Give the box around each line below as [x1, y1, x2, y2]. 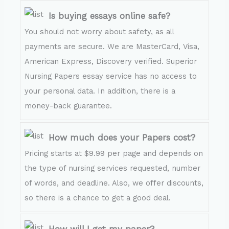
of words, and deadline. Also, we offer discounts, [25, 178, 204, 188]
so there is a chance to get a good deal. [25, 193, 171, 202]
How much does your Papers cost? [49, 132, 196, 143]
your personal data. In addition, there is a [25, 86, 176, 96]
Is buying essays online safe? [49, 11, 171, 21]
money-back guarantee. [25, 101, 112, 111]
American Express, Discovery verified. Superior [25, 57, 197, 66]
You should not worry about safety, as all [25, 27, 174, 37]
